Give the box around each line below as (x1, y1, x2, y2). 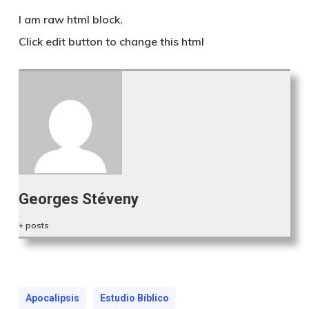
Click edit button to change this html (18, 34, 204, 48)
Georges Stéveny (18, 190, 139, 208)
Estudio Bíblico (99, 292, 169, 303)
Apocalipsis (25, 292, 79, 303)
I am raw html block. (18, 12, 123, 26)
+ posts (18, 220, 49, 230)
